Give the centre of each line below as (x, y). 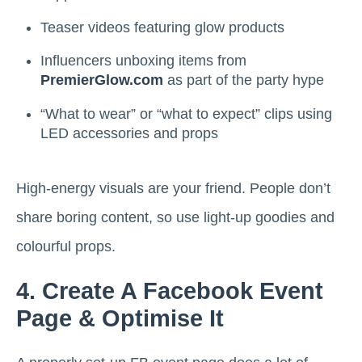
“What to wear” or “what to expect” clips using (186, 114)
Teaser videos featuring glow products (162, 27)
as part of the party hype (244, 80)
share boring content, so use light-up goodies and (175, 217)
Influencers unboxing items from (143, 61)
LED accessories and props (129, 133)
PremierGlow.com (102, 80)
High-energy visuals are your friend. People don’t (173, 188)
